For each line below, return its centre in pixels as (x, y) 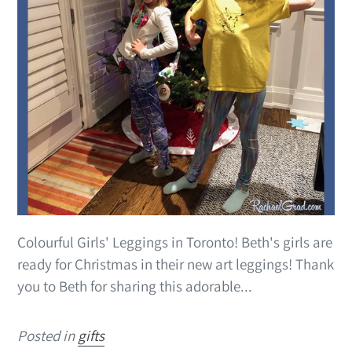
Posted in (48, 335)
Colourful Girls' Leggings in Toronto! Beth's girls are (175, 242)
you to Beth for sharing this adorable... (135, 286)
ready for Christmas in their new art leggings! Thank (176, 264)
